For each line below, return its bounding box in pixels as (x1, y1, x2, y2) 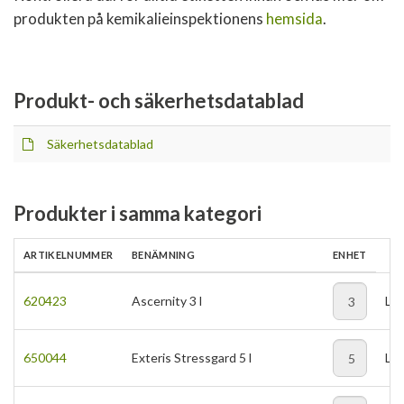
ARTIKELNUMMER (23, 249, 114, 261)
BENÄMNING (132, 249, 196, 261)
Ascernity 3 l (132, 293, 202, 308)
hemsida (266, 9, 323, 28)
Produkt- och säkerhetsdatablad (14, 88, 304, 113)
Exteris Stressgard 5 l (132, 350, 252, 365)
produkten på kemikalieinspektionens (14, 9, 266, 28)
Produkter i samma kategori (14, 201, 262, 225)
